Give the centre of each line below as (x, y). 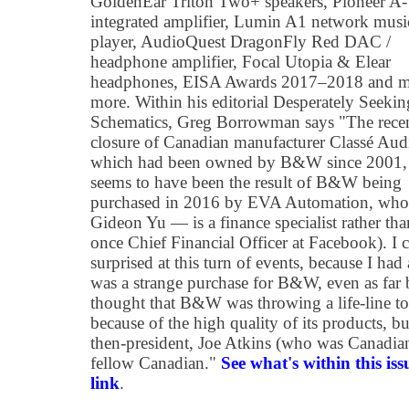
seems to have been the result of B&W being (246, 182)
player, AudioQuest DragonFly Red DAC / (241, 42)
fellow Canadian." (156, 363)
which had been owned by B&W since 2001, (249, 162)
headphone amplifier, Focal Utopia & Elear (241, 62)
